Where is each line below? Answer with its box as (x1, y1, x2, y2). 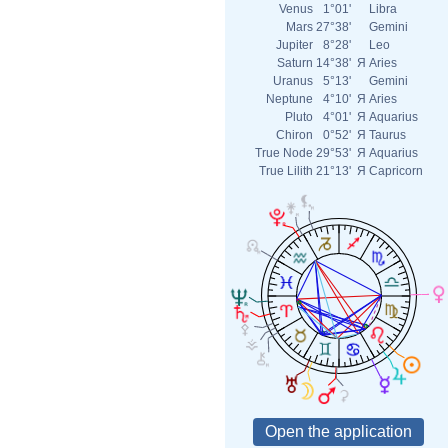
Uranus (273, 74, 313, 88)
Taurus (369, 128, 406, 142)
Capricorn (369, 164, 423, 178)
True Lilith (259, 164, 313, 178)
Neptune (266, 92, 313, 106)
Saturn (277, 56, 313, 70)
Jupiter (276, 38, 313, 52)
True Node (255, 146, 313, 160)
